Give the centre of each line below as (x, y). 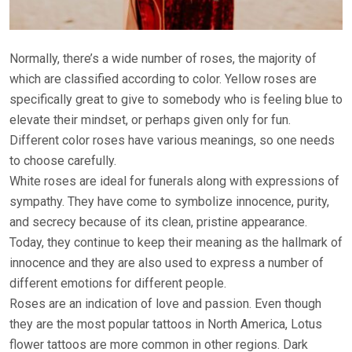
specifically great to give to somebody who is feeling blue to (176, 100)
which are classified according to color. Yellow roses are (163, 79)
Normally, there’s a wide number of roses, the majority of (163, 59)
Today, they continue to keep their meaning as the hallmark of (176, 243)
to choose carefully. (63, 161)
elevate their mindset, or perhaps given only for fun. (150, 120)
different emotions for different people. (118, 284)
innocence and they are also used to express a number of (167, 263)
